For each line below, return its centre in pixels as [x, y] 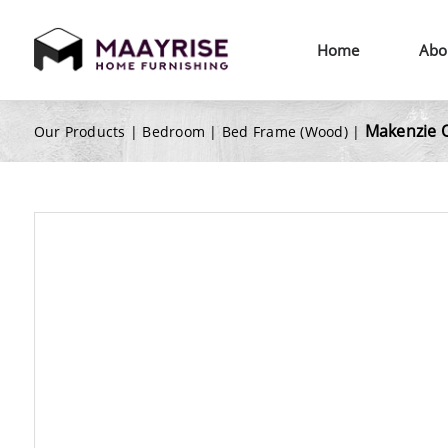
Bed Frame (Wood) [284, 131]
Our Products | [88, 131]
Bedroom [174, 131]
